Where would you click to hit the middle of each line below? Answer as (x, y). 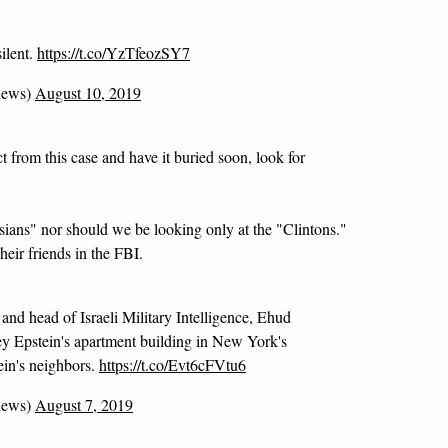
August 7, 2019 (84, 404)
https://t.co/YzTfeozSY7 (113, 52)
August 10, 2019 (88, 92)
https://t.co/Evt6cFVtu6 (172, 364)
